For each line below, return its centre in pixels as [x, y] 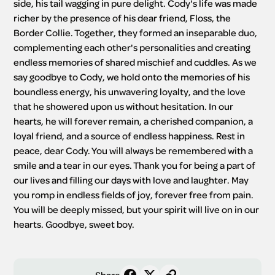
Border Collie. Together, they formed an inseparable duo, [136, 33]
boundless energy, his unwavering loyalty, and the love [130, 92]
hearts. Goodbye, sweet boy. [74, 224]
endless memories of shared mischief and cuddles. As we [135, 62]
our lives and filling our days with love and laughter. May [131, 180]
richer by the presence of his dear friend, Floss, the [122, 18]
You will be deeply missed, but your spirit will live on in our [137, 210]
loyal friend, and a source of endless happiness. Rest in [130, 136]
